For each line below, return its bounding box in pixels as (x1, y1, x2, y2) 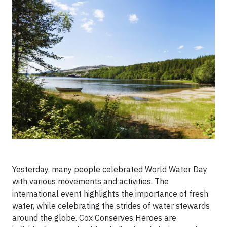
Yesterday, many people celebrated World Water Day (12, 164, 207, 174)
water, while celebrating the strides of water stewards (12, 201, 210, 211)
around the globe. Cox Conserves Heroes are (12, 213, 176, 223)
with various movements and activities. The (12, 176, 169, 186)
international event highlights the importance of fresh (12, 188, 208, 199)
